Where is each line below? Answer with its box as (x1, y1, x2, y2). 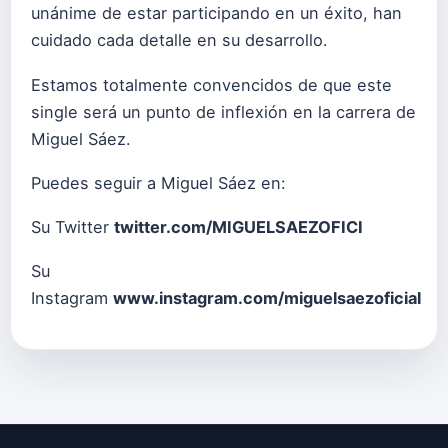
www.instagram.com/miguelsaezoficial (113, 287, 421, 308)
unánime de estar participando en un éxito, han (31, 3, 402, 24)
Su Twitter (31, 216, 114, 237)
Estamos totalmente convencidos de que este (31, 74, 392, 95)
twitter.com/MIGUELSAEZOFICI (114, 216, 363, 237)
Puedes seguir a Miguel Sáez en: (31, 172, 286, 193)
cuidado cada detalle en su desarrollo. (31, 30, 328, 51)
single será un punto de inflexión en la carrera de (31, 101, 416, 122)
